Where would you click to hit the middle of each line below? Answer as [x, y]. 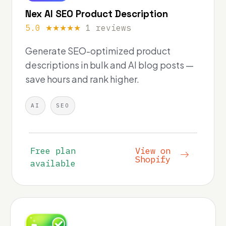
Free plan [53, 151]
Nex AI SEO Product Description [97, 14]
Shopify [153, 159]
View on [153, 151]
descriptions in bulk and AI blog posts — [109, 65]
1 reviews [108, 27]
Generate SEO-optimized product [98, 50]
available [53, 163]
